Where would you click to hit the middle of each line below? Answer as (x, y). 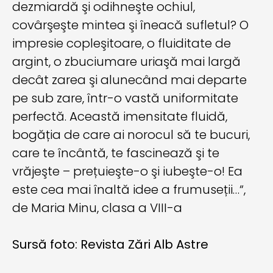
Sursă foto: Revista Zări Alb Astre (110, 244)
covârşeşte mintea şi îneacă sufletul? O (130, 25)
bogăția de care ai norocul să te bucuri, (131, 134)
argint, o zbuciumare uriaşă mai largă (126, 61)
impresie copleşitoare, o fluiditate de (122, 43)
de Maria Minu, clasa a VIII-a (97, 207)
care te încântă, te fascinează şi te (116, 153)
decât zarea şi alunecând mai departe (129, 80)
